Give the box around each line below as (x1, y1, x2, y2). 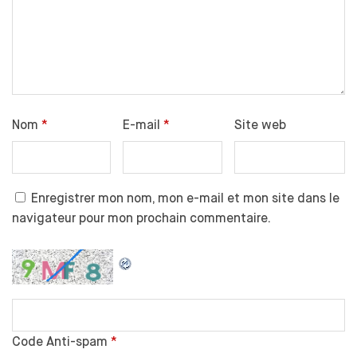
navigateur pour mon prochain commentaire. (12, 210, 271, 226)
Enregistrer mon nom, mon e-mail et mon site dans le (31, 190, 339, 206)
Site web (233, 117, 286, 133)
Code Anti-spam (12, 333, 108, 349)
